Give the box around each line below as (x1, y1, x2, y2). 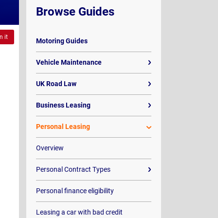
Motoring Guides (36, 37, 88, 45)
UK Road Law (36, 80, 76, 88)
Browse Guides (36, 5, 114, 18)
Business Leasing (36, 101, 91, 109)
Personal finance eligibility (36, 187, 114, 195)
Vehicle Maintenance (36, 58, 102, 66)
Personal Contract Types (36, 165, 110, 173)
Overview (36, 144, 64, 152)
